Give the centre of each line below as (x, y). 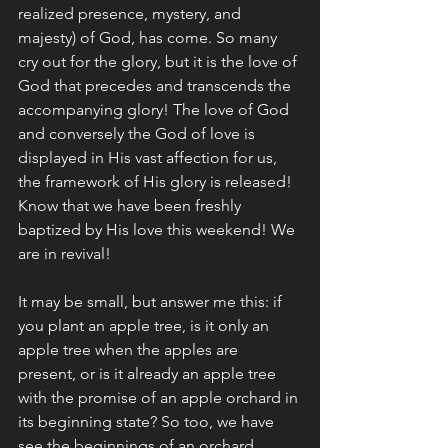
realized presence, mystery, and (131, 14)
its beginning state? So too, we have (148, 422)
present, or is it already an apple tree (149, 374)
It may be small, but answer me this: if (152, 302)
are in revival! (66, 254)
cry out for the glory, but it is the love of (159, 62)
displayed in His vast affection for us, (149, 158)
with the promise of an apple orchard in (160, 398)
